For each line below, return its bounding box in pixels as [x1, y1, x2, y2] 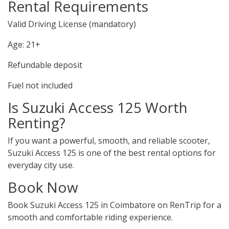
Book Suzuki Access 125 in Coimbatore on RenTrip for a [8, 199, 221, 211]
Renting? [8, 113, 65, 133]
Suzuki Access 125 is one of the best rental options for [8, 147, 216, 159]
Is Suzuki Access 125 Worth [8, 98, 188, 118]
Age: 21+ [8, 39, 40, 51]
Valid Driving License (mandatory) [8, 18, 136, 30]
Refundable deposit [8, 59, 82, 71]
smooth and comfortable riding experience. [8, 212, 173, 223]
